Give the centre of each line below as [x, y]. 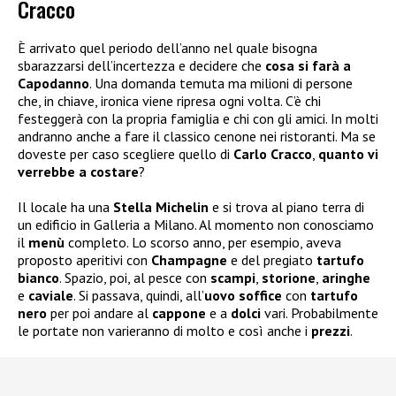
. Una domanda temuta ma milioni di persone [221, 84]
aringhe [346, 278]
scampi [233, 278]
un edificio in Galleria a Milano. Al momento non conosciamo [196, 225]
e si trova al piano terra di [286, 207]
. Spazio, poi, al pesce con [135, 278]
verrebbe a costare [78, 172]
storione [289, 278]
